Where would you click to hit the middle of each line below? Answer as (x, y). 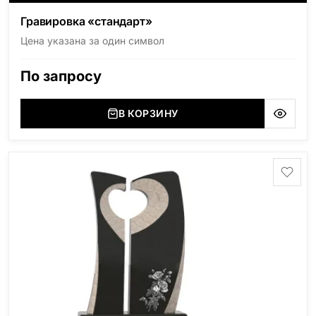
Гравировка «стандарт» (86, 22)
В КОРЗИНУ (148, 114)
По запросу (61, 77)
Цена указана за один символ (92, 41)
